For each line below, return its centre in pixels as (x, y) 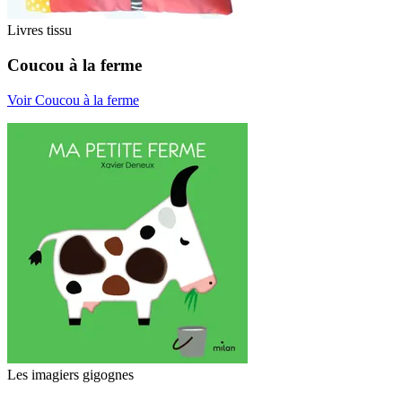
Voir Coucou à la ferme (73, 100)
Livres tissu (39, 31)
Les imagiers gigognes (70, 374)
